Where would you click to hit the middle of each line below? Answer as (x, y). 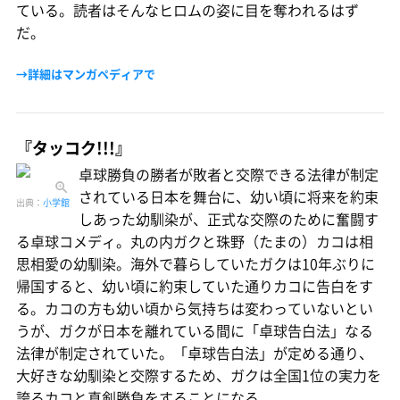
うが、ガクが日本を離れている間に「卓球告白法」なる (195, 331)
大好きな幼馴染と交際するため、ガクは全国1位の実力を (199, 375)
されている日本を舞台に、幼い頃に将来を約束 (229, 197)
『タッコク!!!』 (74, 148)
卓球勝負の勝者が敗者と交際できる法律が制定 (229, 175)
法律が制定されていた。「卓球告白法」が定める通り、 (195, 353)
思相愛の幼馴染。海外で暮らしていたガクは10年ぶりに (196, 264)
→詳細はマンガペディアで (86, 74)
